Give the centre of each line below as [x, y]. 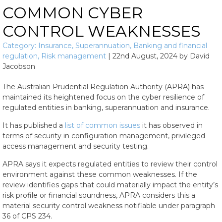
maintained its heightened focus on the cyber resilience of [103, 97]
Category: [20, 46]
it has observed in [171, 125]
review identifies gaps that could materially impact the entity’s [110, 185]
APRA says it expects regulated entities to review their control [110, 164]
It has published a [34, 125]
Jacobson [19, 66]
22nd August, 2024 [145, 56]
